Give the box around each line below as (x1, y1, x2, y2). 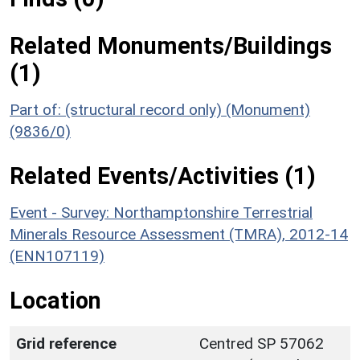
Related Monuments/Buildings (10, 31, 332, 59)
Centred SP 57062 (199, 333, 324, 353)
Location (10, 286, 101, 314)
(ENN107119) (10, 246, 104, 265)
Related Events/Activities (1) (10, 162, 316, 190)
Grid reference (16, 333, 117, 353)
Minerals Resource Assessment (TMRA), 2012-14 (10, 224, 348, 243)
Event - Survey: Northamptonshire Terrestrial (10, 202, 313, 222)
